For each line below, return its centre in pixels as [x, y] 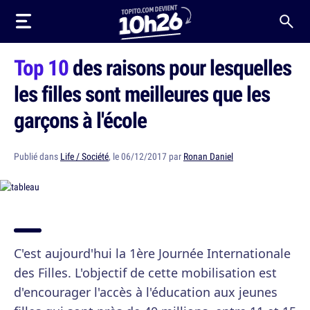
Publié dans [37, 156]
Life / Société [84, 156]
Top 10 [41, 67]
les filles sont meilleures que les [142, 93]
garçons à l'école [80, 120]
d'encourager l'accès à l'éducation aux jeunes [146, 292]
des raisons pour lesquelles [180, 67]
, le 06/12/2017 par [146, 156]
